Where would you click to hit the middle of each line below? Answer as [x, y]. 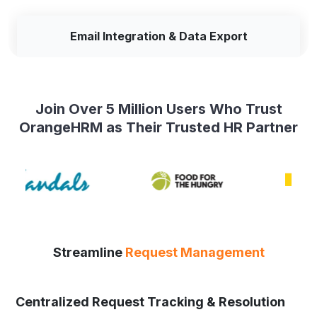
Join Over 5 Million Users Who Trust [158, 109]
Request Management [195, 252]
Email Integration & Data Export [158, 36]
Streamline [89, 252]
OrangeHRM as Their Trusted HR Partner [158, 127]
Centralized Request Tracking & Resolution [150, 301]
